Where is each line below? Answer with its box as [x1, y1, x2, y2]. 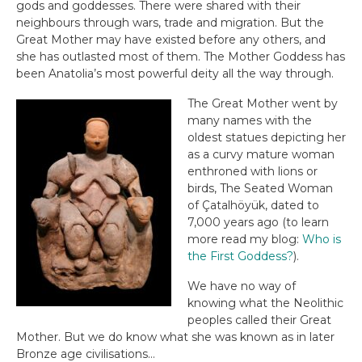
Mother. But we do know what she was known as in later [16, 330, 335, 344]
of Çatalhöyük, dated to [187, 198, 319, 213]
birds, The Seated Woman [187, 181, 333, 196]
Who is [302, 232, 341, 246]
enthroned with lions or [187, 164, 318, 179]
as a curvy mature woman [187, 147, 335, 162]
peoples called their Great [187, 313, 331, 327]
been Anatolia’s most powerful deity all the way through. [16, 66, 334, 81]
